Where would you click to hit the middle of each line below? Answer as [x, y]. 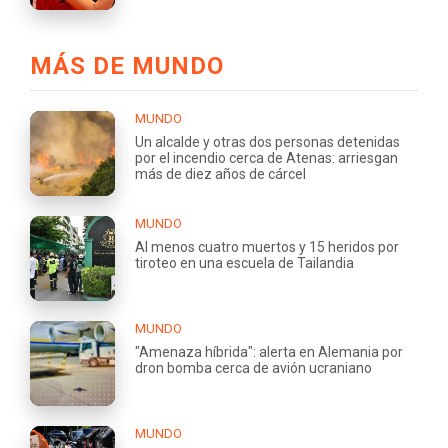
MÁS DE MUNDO [127, 65]
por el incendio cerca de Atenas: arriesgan [266, 157]
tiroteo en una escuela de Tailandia [244, 262]
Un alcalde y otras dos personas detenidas [267, 141]
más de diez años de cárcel [220, 173]
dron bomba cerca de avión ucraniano [253, 367]
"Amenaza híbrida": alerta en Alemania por [269, 351]
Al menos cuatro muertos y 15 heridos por [267, 246]
